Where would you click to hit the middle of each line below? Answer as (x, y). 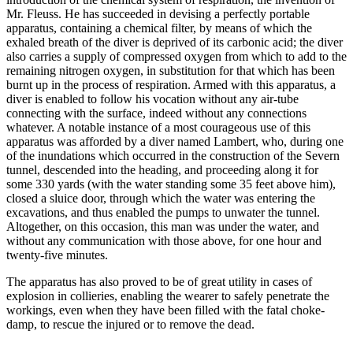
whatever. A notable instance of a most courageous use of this (158, 127)
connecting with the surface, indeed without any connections (156, 113)
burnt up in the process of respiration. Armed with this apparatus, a (171, 84)
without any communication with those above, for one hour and (164, 240)
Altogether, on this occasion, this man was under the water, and (163, 226)
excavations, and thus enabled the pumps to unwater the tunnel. (163, 212)
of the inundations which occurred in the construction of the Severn (173, 155)
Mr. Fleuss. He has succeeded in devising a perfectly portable (158, 13)
